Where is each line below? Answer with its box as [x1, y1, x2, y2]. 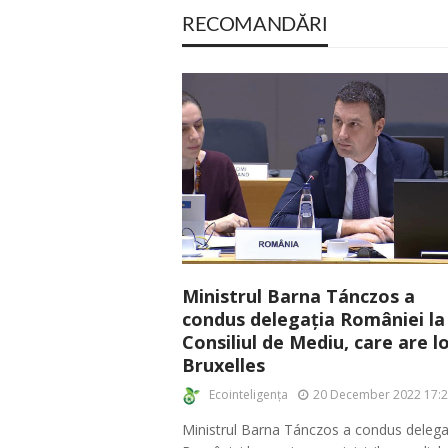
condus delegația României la [182, 306, 445, 331]
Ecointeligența [209, 386, 288, 404]
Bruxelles [182, 352, 265, 377]
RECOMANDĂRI [182, 15, 328, 36]
